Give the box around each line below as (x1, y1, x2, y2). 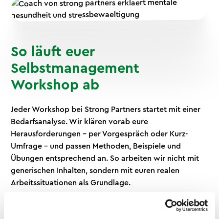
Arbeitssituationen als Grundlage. (11, 178, 131, 187)
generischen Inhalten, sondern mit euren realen (11, 166, 180, 175)
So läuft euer (11, 44, 95, 59)
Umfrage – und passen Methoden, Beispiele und (11, 142, 181, 150)
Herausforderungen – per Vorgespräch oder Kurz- (11, 130, 189, 138)
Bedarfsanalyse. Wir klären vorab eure (11, 117, 149, 126)
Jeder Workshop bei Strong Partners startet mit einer (11, 105, 201, 113)
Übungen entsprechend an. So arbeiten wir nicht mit (11, 154, 199, 162)
